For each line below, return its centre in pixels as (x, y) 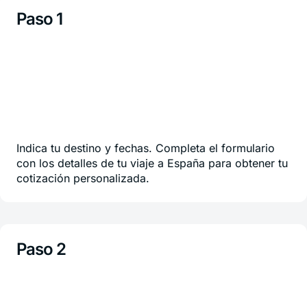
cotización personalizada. (83, 178)
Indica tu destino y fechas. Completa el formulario (146, 148)
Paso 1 (40, 19)
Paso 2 (41, 249)
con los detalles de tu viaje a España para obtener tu (152, 163)
